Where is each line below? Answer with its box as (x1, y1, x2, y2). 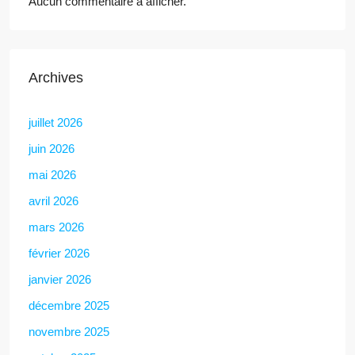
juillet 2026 (29, 115, 82, 129)
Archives (29, 69, 83, 86)
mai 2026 (29, 167, 76, 181)
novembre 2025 (29, 324, 109, 338)
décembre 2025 (29, 298, 109, 312)
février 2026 (29, 246, 90, 260)
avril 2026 (29, 193, 78, 208)
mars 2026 (29, 219, 84, 234)
